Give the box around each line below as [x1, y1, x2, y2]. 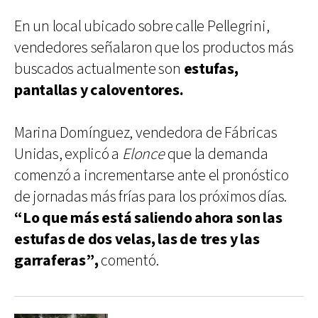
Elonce [122, 143, 165, 165]
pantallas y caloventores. [14, 79, 184, 101]
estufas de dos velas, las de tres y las [14, 229, 260, 250]
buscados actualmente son [14, 58, 184, 79]
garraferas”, [14, 250, 99, 271]
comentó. [98, 250, 159, 271]
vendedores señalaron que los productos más [14, 37, 294, 58]
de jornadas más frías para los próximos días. [14, 186, 287, 207]
